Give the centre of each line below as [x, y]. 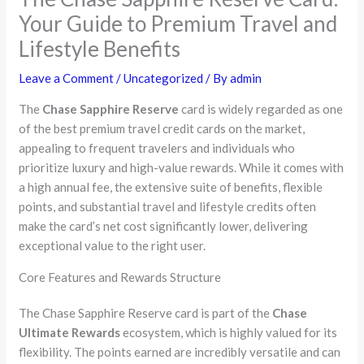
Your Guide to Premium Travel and [178, 24]
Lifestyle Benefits [100, 49]
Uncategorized [164, 78]
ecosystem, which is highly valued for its [229, 333]
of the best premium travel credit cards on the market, [162, 129]
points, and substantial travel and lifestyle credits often [168, 207]
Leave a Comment [67, 78]
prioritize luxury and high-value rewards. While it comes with [182, 168]
